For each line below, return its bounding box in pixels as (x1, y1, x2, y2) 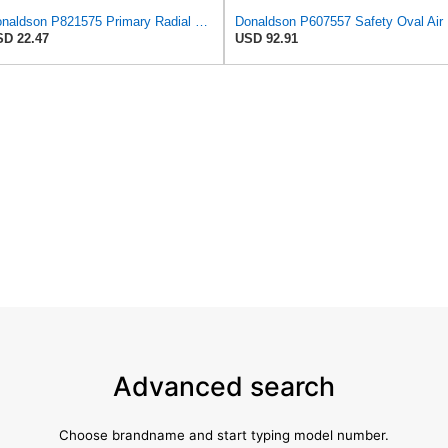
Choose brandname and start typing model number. (59, 426, 389, 443)
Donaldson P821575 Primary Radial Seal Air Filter (195, 14, 208, 30)
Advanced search (113, 369, 335, 402)
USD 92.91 (235, 31, 298, 47)
